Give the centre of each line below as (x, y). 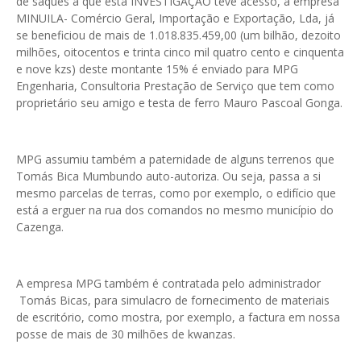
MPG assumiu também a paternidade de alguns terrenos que (175, 160)
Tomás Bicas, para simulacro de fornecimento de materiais (173, 301)
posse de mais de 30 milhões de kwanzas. (126, 334)
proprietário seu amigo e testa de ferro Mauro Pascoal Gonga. (179, 103)
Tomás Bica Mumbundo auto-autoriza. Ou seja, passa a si (168, 176)
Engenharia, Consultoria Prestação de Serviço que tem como (175, 86)
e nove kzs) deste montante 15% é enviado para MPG (157, 69)
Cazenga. (40, 227)
